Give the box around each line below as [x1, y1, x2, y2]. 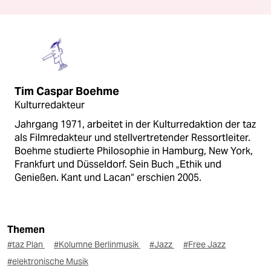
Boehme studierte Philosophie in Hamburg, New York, [15, 144, 253, 157]
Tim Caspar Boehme [15, 84, 119, 98]
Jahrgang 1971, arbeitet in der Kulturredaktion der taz [15, 117, 256, 131]
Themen [7, 223, 45, 235]
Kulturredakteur [15, 98, 85, 111]
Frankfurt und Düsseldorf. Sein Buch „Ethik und [15, 157, 221, 171]
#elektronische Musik [7, 255, 88, 267]
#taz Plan [7, 238, 45, 250]
